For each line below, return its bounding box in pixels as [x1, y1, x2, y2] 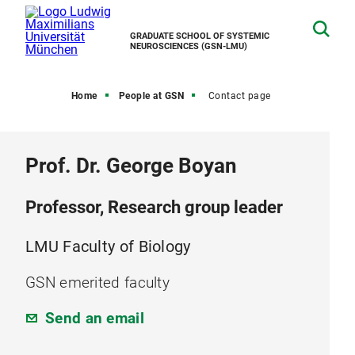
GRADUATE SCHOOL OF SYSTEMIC [130, 31, 269, 41]
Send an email [45, 309, 144, 327]
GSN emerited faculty [25, 273, 170, 292]
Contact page [208, 90, 271, 101]
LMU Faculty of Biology [25, 237, 191, 256]
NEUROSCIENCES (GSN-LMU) [130, 41, 247, 52]
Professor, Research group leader [25, 197, 283, 217]
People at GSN [118, 90, 184, 101]
